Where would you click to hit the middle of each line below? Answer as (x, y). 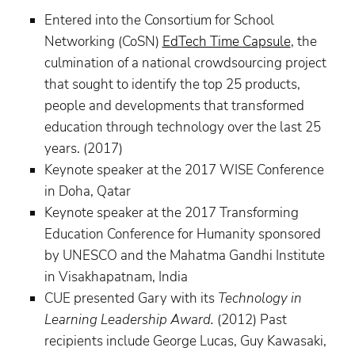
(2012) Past (252, 320)
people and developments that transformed (174, 106)
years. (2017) (83, 149)
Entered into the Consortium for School (159, 21)
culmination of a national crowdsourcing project (185, 63)
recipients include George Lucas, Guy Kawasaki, (185, 342)
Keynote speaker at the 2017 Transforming (171, 213)
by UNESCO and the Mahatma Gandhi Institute (184, 256)
